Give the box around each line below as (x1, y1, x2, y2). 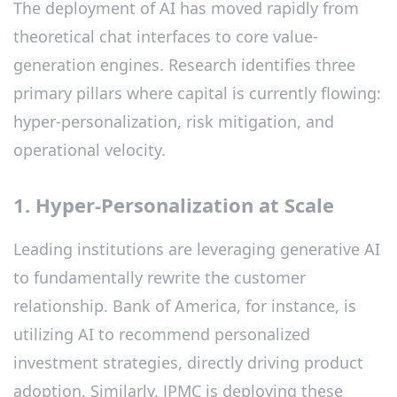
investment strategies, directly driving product (13, 352, 363, 374)
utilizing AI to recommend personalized (13, 323, 310, 346)
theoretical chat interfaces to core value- (13, 25, 318, 47)
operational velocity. (13, 138, 166, 160)
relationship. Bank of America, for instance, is (13, 295, 356, 317)
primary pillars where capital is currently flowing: (13, 82, 381, 104)
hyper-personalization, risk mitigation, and (13, 110, 334, 132)
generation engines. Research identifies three (13, 53, 355, 75)
